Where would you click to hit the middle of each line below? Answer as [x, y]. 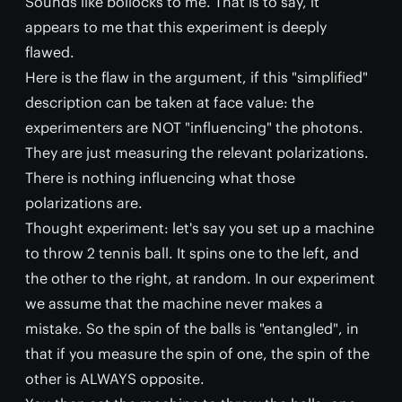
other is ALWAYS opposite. [115, 379]
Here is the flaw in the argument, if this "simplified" [197, 78]
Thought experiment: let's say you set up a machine [200, 228]
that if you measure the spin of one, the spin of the [197, 354]
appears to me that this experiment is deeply [176, 27]
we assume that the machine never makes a [174, 304]
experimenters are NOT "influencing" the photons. [194, 128]
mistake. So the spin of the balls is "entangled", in [192, 329]
